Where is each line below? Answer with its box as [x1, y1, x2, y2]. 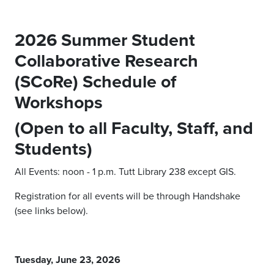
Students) [15, 136, 92, 161]
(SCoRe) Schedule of [15, 68, 176, 94]
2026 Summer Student [15, 27, 195, 53]
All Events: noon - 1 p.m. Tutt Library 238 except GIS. [15, 165, 236, 178]
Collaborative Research [15, 48, 198, 73]
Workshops [15, 89, 103, 115]
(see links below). [15, 204, 88, 217]
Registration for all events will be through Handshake [15, 189, 240, 202]
